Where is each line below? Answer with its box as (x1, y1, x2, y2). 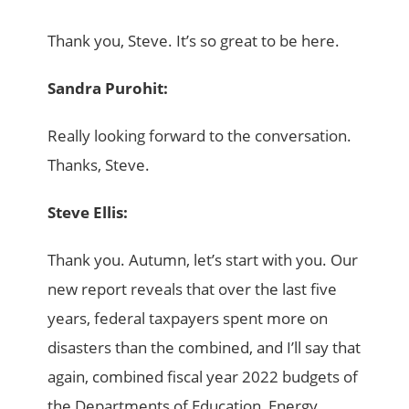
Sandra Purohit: (47, 77, 169, 99)
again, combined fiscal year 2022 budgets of (47, 365, 359, 387)
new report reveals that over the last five (47, 278, 338, 299)
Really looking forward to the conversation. (47, 124, 352, 146)
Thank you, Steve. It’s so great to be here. (47, 29, 341, 51)
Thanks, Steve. (47, 153, 151, 175)
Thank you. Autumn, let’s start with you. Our (47, 248, 359, 270)
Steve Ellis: (47, 201, 129, 223)
